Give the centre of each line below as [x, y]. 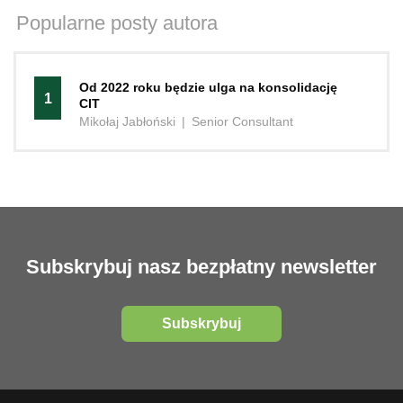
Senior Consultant [242, 121]
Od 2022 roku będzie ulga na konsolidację [208, 87]
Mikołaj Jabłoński [127, 121]
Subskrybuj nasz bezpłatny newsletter [201, 266]
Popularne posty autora [117, 22]
